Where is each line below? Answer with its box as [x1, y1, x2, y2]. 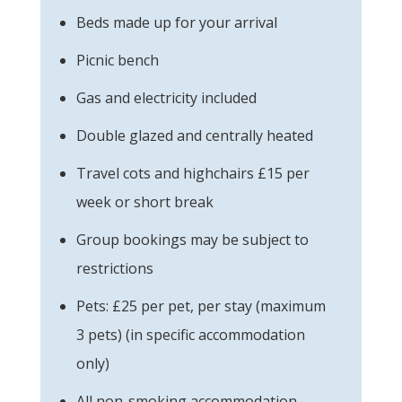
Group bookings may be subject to [76, 229, 309, 249]
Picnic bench [76, 49, 159, 70]
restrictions [76, 258, 153, 278]
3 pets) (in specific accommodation [76, 324, 305, 345]
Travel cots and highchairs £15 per [76, 162, 310, 183]
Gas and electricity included [76, 87, 257, 108]
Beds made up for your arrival [76, 12, 277, 32]
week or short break [76, 191, 214, 212]
